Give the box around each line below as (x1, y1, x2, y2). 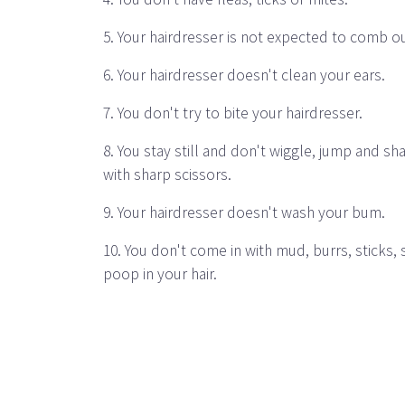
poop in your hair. (103, 264, 217, 284)
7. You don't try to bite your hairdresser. (103, 103, 363, 123)
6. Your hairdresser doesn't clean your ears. (103, 65, 385, 85)
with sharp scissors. (103, 165, 231, 184)
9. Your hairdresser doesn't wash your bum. (103, 202, 385, 222)
